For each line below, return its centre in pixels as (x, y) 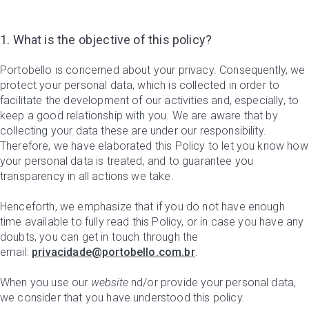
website (109, 282)
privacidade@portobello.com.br (113, 252)
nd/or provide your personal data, (212, 282)
